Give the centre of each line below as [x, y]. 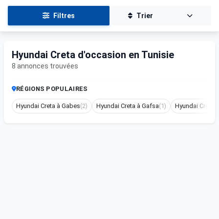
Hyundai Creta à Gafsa [128, 106]
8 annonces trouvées [45, 66]
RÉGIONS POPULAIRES [52, 89]
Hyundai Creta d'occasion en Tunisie [93, 55]
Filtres [64, 16]
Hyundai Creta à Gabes [48, 106]
